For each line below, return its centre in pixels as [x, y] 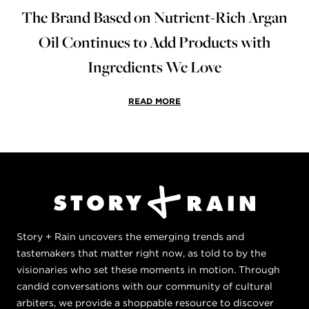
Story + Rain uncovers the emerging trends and [130, 236]
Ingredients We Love [154, 67]
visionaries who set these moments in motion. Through [148, 269]
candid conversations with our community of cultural [144, 286]
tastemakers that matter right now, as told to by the [141, 253]
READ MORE [154, 101]
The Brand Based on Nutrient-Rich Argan [154, 17]
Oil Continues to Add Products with [154, 42]
